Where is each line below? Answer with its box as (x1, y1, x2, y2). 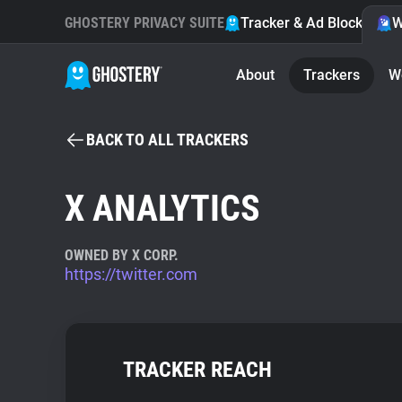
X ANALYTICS (65, 188, 260, 230)
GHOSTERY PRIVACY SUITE (65, 14, 224, 31)
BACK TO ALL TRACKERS (86, 130, 249, 149)
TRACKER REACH (123, 357, 272, 382)
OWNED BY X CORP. (65, 247, 179, 264)
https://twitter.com (65, 265, 197, 284)
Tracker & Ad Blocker (240, 14, 376, 31)
